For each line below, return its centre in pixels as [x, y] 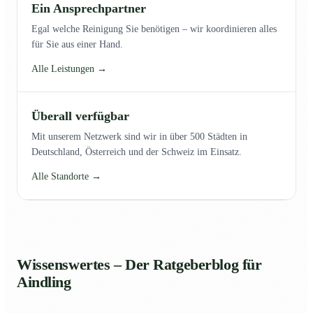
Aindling [44, 283]
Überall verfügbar [80, 116]
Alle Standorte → [66, 177]
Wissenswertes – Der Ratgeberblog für [139, 265]
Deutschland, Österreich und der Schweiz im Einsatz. [137, 152]
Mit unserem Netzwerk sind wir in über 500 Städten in [139, 137]
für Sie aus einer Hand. [77, 45]
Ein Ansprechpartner [89, 9]
